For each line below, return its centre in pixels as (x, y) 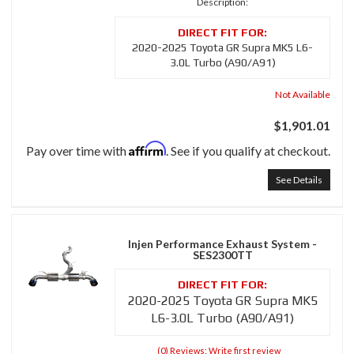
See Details (299, 180)
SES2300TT (222, 255)
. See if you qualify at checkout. (248, 151)
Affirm (147, 149)
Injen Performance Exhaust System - (222, 244)
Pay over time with (77, 151)
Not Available (303, 95)
